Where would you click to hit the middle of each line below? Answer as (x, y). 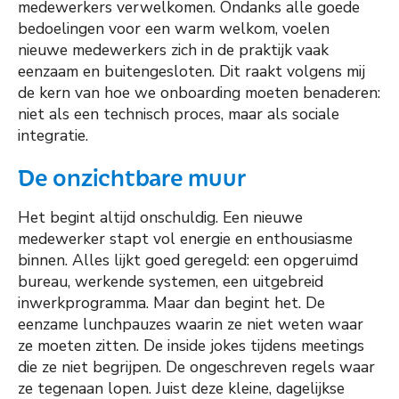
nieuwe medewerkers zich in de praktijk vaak (173, 49)
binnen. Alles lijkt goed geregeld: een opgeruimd (188, 261)
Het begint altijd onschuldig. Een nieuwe (160, 218)
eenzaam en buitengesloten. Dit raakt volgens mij (191, 71)
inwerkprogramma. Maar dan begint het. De (171, 303)
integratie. (53, 135)
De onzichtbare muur (132, 176)
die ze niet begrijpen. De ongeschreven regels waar (196, 367)
